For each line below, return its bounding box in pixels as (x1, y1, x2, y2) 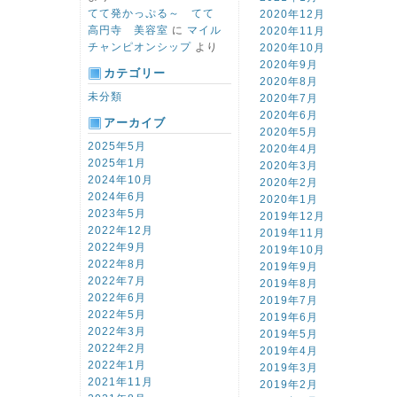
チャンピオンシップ (88, 41, 191, 53)
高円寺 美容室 (88, 24, 168, 36)
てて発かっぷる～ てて (88, 7, 226, 19)
